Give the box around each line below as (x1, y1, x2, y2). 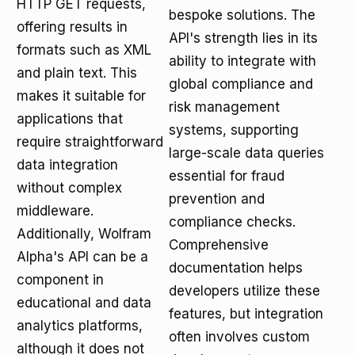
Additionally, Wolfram (17, 226, 151, 242)
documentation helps (169, 260, 303, 276)
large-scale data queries (169, 145, 324, 161)
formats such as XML (17, 42, 151, 58)
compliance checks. (169, 214, 296, 230)
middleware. (17, 203, 94, 219)
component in (17, 272, 104, 288)
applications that (17, 111, 123, 127)
